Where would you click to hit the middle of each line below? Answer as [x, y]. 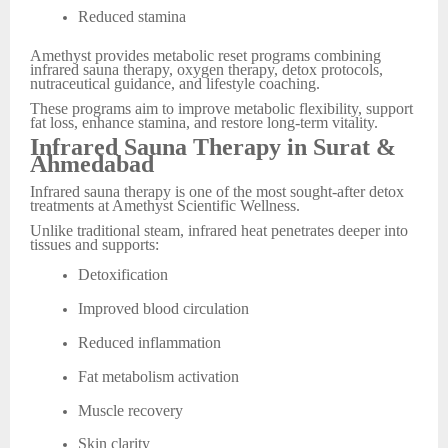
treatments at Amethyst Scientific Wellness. [165, 206]
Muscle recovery [130, 410]
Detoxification [123, 275]
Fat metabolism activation [158, 376]
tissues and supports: [94, 244]
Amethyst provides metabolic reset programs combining [205, 56]
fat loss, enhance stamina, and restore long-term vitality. [204, 122]
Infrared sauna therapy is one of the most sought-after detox [217, 192]
